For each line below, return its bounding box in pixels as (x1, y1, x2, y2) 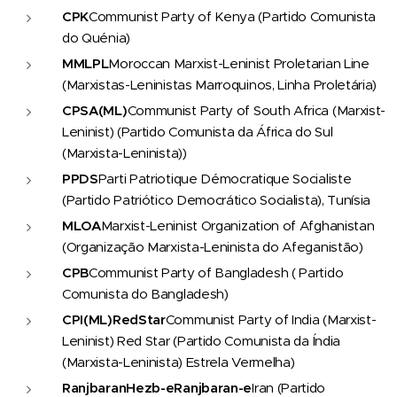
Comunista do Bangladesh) (62, 284, 229, 302)
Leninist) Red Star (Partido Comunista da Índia (62, 331, 341, 349)
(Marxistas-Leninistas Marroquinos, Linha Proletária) (62, 75, 378, 93)
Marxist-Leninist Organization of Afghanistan (100, 216, 375, 234)
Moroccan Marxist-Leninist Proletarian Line (108, 54, 370, 72)
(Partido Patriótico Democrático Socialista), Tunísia (62, 191, 371, 208)
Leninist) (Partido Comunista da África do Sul (62, 122, 333, 140)
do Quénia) (62, 28, 130, 46)
